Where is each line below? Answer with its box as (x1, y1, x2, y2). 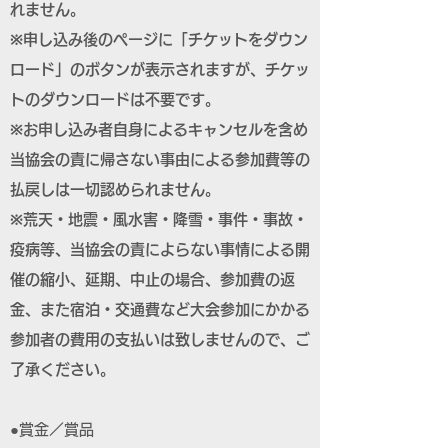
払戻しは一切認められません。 (10, 182, 220, 197)
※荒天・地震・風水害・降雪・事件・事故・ (10, 212, 308, 227)
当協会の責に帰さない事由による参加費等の (10, 152, 310, 167)
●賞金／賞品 (10, 422, 94, 437)
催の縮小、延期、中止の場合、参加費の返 (10, 272, 295, 287)
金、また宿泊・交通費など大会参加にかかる (10, 302, 310, 317)
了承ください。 (10, 362, 115, 377)
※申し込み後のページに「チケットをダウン (10, 32, 308, 47)
